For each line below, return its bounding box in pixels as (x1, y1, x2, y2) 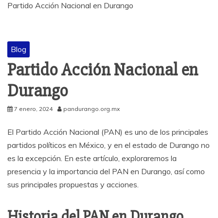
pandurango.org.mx (63, 105, 120, 113)
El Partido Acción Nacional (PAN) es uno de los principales (7, 127, 208, 137)
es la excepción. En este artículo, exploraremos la (7, 153, 177, 163)
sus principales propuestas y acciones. (7, 180, 139, 190)
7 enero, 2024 (14, 105, 53, 113)
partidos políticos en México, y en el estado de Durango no (7, 140, 210, 150)
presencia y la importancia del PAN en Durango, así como (7, 166, 205, 177)
